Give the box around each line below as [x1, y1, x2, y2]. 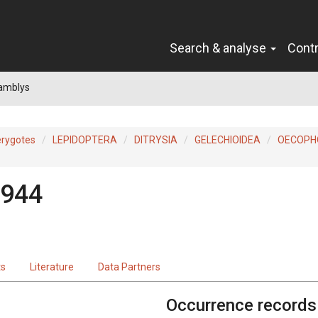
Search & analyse [170, 40, 269, 55]
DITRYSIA [134, 133, 177, 146]
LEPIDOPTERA [53, 133, 117, 146]
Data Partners [98, 261, 160, 273]
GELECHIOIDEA [194, 133, 261, 146]
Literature [30, 261, 74, 273]
